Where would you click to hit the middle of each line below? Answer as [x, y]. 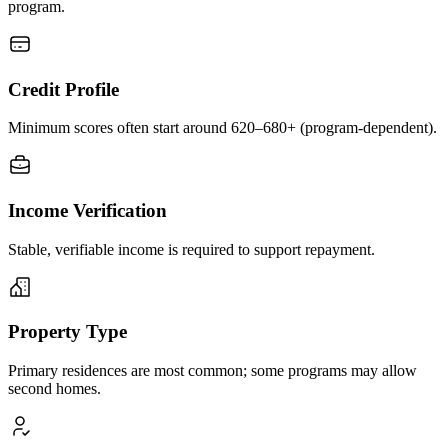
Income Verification [87, 211]
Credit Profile [63, 89]
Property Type [67, 332]
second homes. [54, 389]
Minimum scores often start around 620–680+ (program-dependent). [222, 128]
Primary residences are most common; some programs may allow [212, 371]
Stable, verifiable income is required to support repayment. [191, 249]
